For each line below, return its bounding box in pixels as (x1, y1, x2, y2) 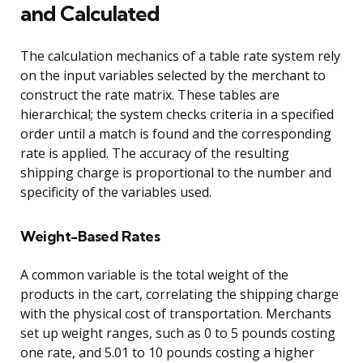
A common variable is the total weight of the (20, 266, 288, 284)
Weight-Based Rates (20, 227, 160, 246)
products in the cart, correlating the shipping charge (20, 285, 339, 304)
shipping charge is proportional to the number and (20, 164, 331, 182)
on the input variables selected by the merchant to (20, 66, 326, 85)
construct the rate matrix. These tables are (20, 86, 280, 105)
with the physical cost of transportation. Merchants (20, 305, 331, 323)
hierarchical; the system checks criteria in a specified (20, 105, 334, 124)
